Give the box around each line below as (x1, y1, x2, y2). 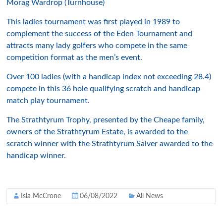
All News (136, 193, 164, 200)
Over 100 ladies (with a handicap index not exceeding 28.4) (6, 73, 212, 81)
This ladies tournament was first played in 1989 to (6, 18, 180, 26)
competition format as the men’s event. (6, 54, 143, 61)
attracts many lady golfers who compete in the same (6, 42, 188, 50)
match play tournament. (6, 97, 90, 105)
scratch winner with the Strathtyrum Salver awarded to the (6, 140, 213, 148)
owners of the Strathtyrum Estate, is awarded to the (6, 128, 188, 136)
